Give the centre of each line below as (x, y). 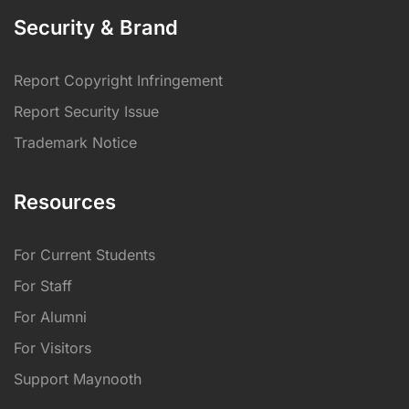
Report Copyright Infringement (118, 80)
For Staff (43, 285)
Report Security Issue (86, 111)
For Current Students (84, 254)
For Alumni (50, 316)
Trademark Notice (75, 142)
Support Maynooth (78, 378)
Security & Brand (96, 27)
